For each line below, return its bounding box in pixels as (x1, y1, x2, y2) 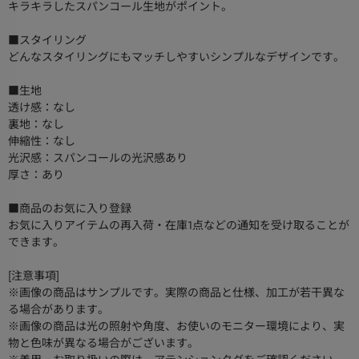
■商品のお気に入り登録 (8, 200, 131, 217)
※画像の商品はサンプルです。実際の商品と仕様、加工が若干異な (8, 284, 345, 301)
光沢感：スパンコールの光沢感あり (8, 150, 188, 167)
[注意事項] (8, 268, 59, 284)
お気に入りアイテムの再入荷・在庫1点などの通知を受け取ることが (8, 217, 349, 234)
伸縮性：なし (8, 133, 75, 150)
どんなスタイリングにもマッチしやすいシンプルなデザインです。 (8, 49, 345, 66)
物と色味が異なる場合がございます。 (8, 335, 199, 352)
